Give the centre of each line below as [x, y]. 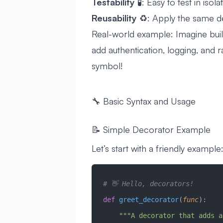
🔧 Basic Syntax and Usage [144, 101]
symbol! [107, 65]
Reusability [114, 18]
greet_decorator [147, 200]
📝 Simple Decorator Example [151, 129]
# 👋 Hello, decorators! [148, 184]
